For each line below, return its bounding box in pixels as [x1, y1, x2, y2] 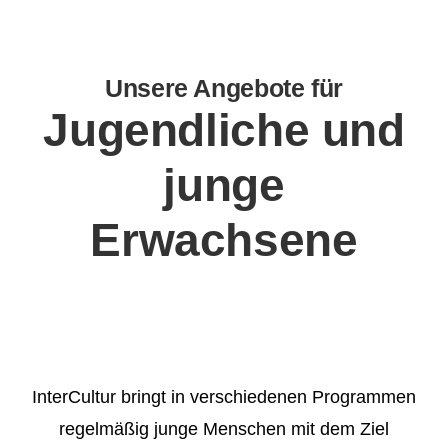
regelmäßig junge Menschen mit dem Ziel [59, 419, 389, 440]
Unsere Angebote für [105, 74, 343, 103]
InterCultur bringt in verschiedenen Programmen [32, 387, 416, 408]
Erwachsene [90, 214, 358, 267]
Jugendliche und [43, 104, 405, 157]
